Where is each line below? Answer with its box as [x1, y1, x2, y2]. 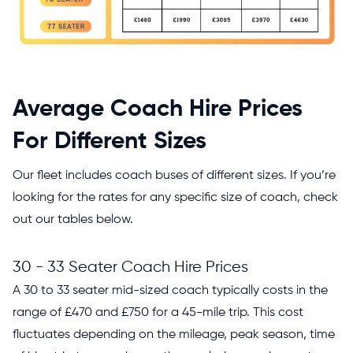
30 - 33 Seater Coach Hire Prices [13, 258, 248, 276]
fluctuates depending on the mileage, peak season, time [13, 328, 335, 341]
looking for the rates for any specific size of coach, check [13, 191, 338, 204]
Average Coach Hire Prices [13, 97, 303, 121]
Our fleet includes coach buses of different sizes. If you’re [13, 169, 336, 182]
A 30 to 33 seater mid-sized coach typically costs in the [13, 284, 328, 297]
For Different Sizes [13, 129, 206, 154]
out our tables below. [13, 213, 136, 226]
